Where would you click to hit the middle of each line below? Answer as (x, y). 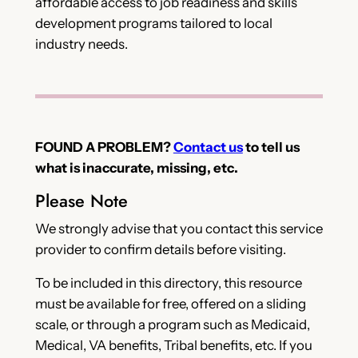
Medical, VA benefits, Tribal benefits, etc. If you (173, 346)
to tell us (271, 147)
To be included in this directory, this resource (168, 283)
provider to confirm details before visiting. (160, 250)
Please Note (81, 201)
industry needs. (81, 44)
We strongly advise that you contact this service (179, 229)
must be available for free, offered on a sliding (170, 304)
